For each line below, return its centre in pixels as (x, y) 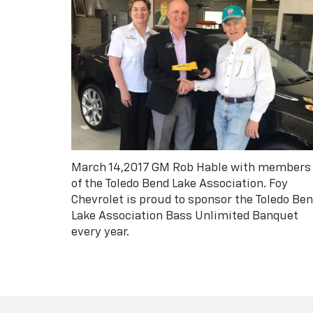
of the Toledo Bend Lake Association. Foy (180, 184)
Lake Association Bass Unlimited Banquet (185, 217)
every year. (100, 233)
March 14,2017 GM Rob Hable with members (191, 168)
